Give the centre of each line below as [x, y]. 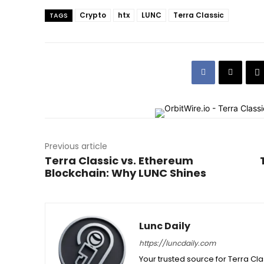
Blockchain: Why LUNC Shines [126, 173]
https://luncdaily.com [177, 243]
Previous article [76, 146]
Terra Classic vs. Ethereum [119, 160]
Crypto [93, 15]
